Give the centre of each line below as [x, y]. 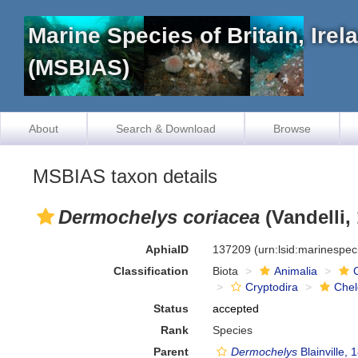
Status [171, 308]
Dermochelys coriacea [159, 217]
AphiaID [167, 249]
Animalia [296, 271]
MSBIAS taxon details [125, 176]
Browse [292, 129]
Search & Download [166, 129]
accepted [236, 308]
